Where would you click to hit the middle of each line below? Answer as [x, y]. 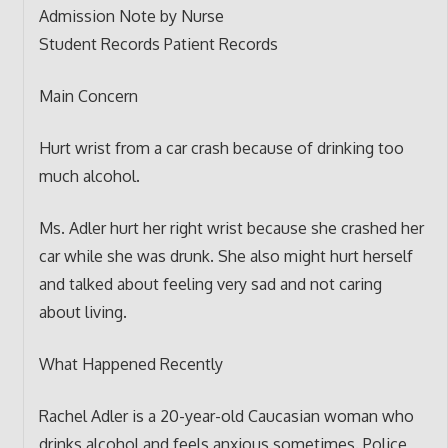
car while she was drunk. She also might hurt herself [225, 255]
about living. [82, 311]
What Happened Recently [130, 363]
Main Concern [88, 95]
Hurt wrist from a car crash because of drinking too [221, 147]
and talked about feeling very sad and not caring [210, 283]
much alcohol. [89, 175]
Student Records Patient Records [158, 43]
